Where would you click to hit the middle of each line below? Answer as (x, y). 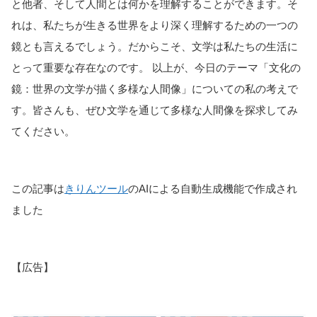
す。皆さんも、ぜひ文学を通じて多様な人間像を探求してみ (155, 110)
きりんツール (96, 188)
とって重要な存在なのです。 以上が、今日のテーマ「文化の (156, 67)
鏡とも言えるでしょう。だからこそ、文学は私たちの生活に (155, 46)
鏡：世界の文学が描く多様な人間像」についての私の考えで (155, 88)
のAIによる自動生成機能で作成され (213, 188)
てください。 (43, 131)
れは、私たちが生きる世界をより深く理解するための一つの (155, 25)
